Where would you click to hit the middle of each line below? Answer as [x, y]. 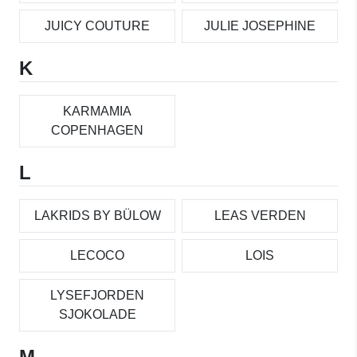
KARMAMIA [97, 111]
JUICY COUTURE [97, 25]
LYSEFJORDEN [97, 295]
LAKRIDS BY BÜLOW [97, 215]
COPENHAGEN [97, 130]
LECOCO [97, 255]
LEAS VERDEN [260, 215]
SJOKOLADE [97, 314]
